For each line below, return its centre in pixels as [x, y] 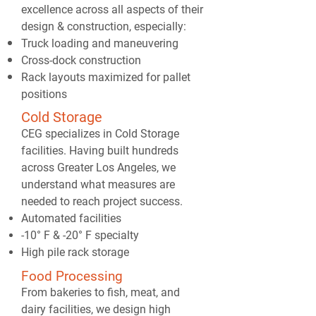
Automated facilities [71, 218]
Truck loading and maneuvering [101, 43]
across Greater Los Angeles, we [98, 168]
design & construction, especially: [105, 26]
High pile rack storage [75, 252]
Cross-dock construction [81, 60]
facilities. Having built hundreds [100, 151]
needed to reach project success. [102, 201]
